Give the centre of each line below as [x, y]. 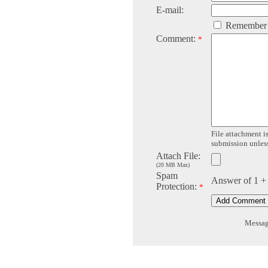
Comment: [177, 39]
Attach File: [178, 156]
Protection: [178, 187]
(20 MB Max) [173, 165]
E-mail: [170, 10]
